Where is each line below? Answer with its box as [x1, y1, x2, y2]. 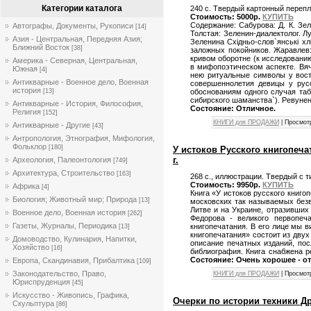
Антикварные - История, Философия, [12, 99, 143, 108]
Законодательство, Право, [12, 269, 106, 278]
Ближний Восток [12, 42, 69, 51]
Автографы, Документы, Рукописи [12, 21, 133, 30]
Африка [12, 181, 40, 190]
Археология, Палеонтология [12, 155, 111, 164]
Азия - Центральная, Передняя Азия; [12, 34, 142, 43]
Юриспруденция [12, 277, 70, 286]
